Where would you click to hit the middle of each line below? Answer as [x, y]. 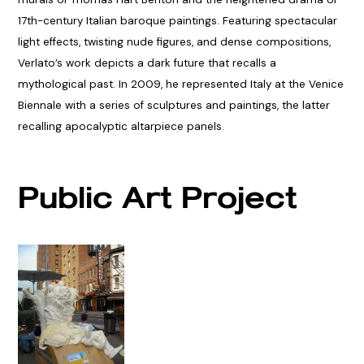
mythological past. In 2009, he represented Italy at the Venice [180, 84]
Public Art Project [157, 197]
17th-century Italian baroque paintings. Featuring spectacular [177, 21]
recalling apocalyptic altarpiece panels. [121, 127]
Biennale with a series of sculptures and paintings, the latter [173, 106]
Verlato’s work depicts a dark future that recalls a [147, 63]
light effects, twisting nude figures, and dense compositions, [174, 42]
